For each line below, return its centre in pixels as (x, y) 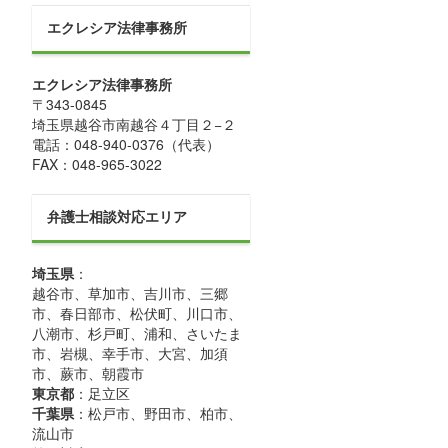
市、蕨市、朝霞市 (88, 373)
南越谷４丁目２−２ (176, 124)
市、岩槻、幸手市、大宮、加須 (130, 353)
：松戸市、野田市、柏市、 (158, 413)
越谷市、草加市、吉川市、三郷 (130, 293)
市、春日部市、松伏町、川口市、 (137, 313)
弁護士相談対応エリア (117, 217)
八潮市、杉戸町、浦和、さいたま (137, 333)
